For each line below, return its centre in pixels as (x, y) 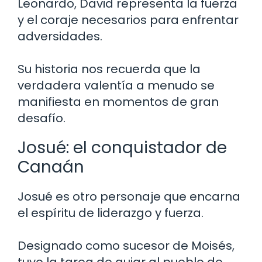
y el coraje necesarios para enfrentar (128, 20)
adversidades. (60, 36)
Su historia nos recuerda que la (109, 69)
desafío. (42, 118)
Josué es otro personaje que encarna (129, 196)
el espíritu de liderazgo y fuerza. (111, 213)
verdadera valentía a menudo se (116, 85)
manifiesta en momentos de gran (118, 101)
